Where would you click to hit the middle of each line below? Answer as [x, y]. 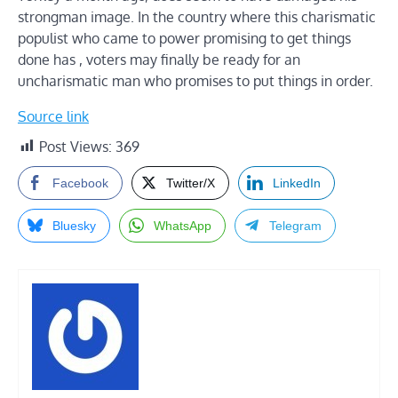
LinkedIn [297, 183]
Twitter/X [191, 183]
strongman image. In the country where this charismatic [197, 16]
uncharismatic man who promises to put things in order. [195, 80]
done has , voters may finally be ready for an [159, 59]
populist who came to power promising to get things [184, 38]
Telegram [295, 225]
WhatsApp [183, 225]
